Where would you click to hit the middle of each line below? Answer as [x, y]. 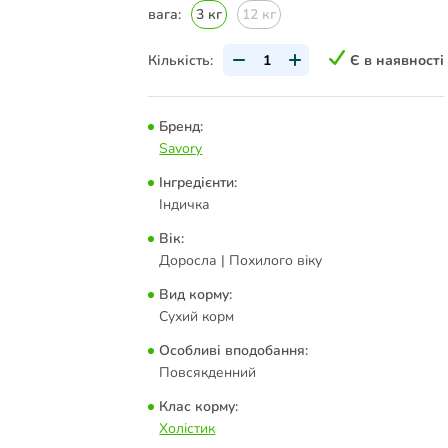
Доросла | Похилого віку [241, 260]
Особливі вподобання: [234, 350]
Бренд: [181, 126]
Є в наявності [397, 60]
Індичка [185, 204]
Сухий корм [197, 316]
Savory [181, 148]
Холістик [187, 428]
